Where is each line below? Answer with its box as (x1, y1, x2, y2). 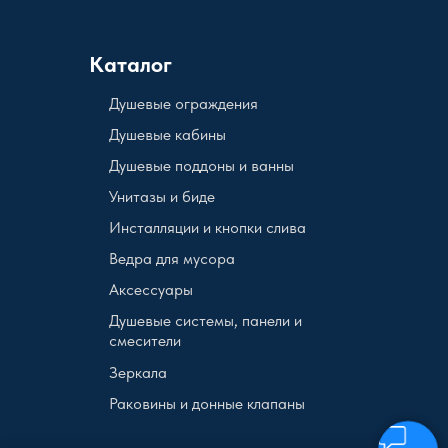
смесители (109, 331, 181, 351)
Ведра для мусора (109, 249, 235, 269)
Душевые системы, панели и (109, 311, 302, 331)
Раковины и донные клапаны (109, 394, 305, 414)
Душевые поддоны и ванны (109, 156, 294, 176)
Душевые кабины (109, 125, 226, 145)
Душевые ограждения (109, 94, 258, 114)
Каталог (89, 51, 172, 78)
